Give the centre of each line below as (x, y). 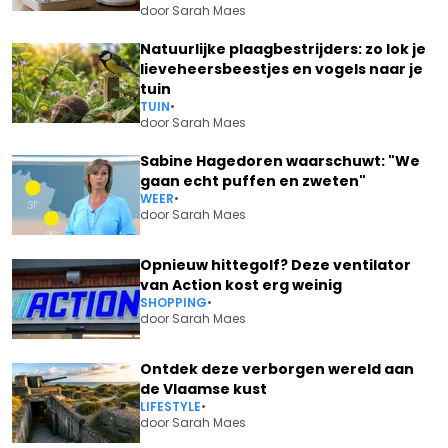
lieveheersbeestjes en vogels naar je (281, 69)
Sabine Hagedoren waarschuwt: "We (280, 161)
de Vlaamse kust (203, 389)
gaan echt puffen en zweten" (253, 181)
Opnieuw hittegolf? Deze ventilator (275, 265)
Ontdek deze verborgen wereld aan (277, 369)
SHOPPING (173, 302)
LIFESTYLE (170, 406)
